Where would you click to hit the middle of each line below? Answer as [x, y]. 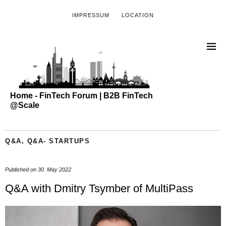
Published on [21, 169]
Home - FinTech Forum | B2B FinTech [81, 95]
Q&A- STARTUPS [58, 141]
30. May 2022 [54, 169]
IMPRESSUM [91, 15]
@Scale [25, 105]
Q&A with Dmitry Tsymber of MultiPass [99, 188]
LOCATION [138, 15]
